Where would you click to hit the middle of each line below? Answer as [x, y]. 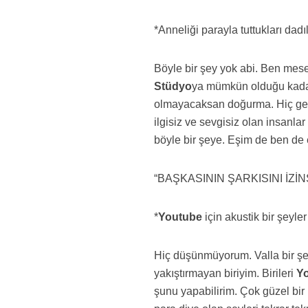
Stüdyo [173, 86]
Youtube [180, 217]
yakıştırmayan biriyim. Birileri [225, 273]
